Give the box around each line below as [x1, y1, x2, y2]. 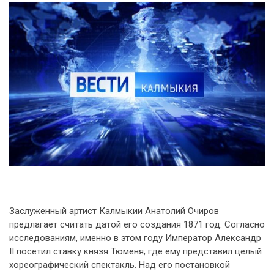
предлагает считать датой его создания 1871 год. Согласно [9, 219, 265, 231]
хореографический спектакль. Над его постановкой [9, 259, 230, 271]
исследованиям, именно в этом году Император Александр [9, 232, 261, 244]
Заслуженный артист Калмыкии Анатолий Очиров [9, 206, 219, 217]
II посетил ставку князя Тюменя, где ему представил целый [9, 246, 262, 257]
